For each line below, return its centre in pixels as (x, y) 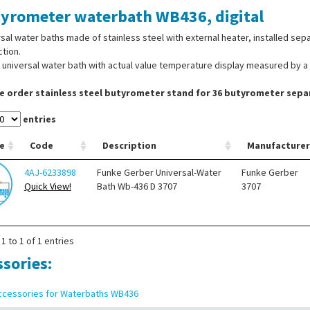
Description (129, 146)
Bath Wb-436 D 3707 (137, 186)
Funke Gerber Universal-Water (159, 173)
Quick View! (47, 186)
